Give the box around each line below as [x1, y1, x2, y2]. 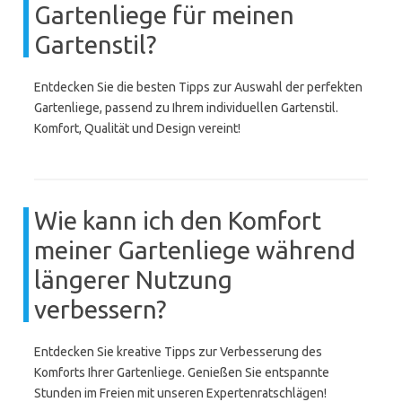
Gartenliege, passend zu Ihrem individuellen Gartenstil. [34, 100, 338, 115]
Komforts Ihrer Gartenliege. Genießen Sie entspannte [34, 365, 329, 380]
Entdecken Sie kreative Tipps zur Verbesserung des [34, 345, 322, 359]
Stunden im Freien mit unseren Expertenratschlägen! [34, 386, 327, 400]
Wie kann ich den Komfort [34, 206, 321, 234]
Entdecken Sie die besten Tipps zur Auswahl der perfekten [34, 80, 363, 94]
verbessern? [34, 295, 166, 323]
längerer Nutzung [34, 266, 232, 293]
